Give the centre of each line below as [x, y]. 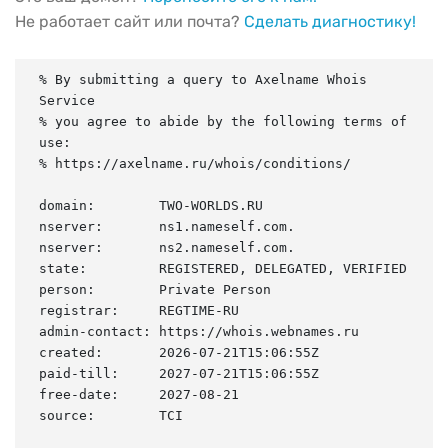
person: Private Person [155, 289]
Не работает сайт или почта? [129, 21]
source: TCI [111, 415]
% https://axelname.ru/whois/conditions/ [195, 163]
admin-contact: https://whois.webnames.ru [199, 331]
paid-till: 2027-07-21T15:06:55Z [179, 373]
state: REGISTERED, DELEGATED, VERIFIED [223, 268]
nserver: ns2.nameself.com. [167, 247]
